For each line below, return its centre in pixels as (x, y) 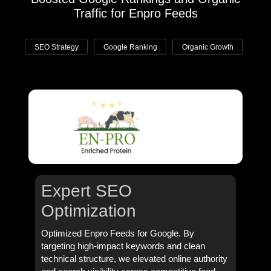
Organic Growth (207, 47)
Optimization (88, 211)
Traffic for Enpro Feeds (135, 13)
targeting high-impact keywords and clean (123, 246)
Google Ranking (130, 47)
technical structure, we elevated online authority (134, 259)
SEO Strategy (56, 47)
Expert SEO (86, 191)
